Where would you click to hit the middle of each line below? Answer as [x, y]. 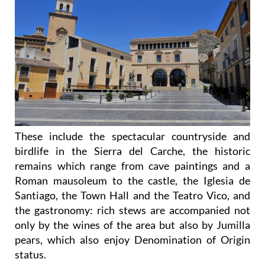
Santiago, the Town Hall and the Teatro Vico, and [132, 195]
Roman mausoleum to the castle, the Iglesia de [132, 180]
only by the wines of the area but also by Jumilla [132, 224]
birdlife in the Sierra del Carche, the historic [132, 151]
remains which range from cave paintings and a [132, 165]
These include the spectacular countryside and [132, 136]
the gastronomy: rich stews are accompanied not [132, 210]
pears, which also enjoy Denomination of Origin [132, 239]
